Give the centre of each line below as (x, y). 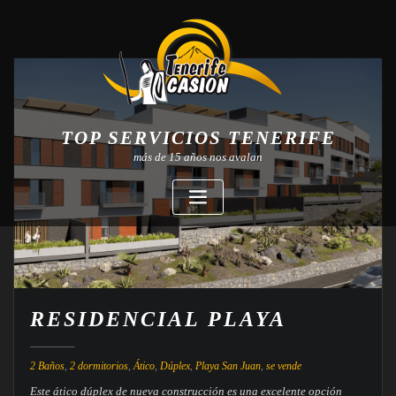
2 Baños (47, 366)
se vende (283, 366)
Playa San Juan (228, 366)
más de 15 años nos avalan (198, 156)
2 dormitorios (99, 366)
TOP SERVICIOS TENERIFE (198, 137)
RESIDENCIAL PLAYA (158, 319)
